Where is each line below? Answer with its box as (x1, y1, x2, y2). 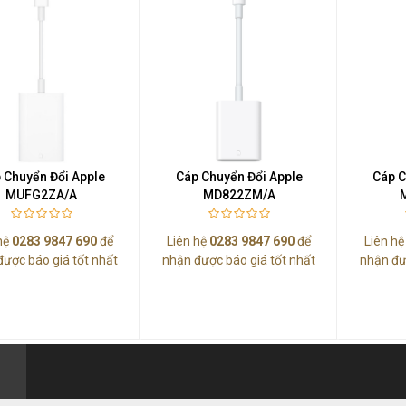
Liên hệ (167, 233, 210, 248)
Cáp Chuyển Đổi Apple (175, 169, 303, 184)
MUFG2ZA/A (5, 187, 78, 202)
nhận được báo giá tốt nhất (162, 252, 316, 267)
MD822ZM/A (202, 187, 275, 202)
